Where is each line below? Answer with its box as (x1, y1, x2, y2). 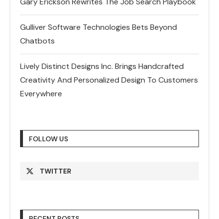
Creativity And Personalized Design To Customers (20, 74, 198, 85)
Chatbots (20, 35, 55, 46)
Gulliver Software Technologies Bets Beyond (20, 22, 177, 32)
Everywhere (20, 88, 62, 99)
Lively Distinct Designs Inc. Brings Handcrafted (20, 61, 184, 71)
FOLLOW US (29, 134, 68, 143)
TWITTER (40, 166, 71, 175)
